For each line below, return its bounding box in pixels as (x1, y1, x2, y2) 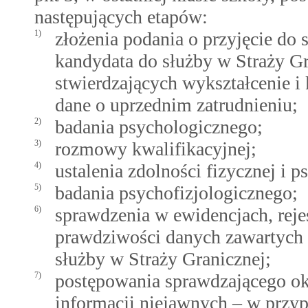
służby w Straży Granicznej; (55, 248, 271, 269)
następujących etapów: (34, 6, 208, 27)
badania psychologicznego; (55, 116, 263, 137)
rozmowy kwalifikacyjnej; (55, 138, 256, 159)
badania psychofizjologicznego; (55, 182, 298, 203)
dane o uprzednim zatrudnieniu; (55, 94, 298, 115)
